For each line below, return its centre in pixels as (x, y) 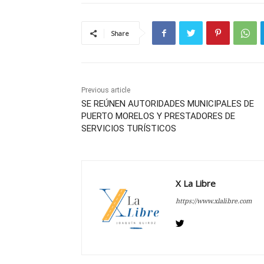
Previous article (106, 90)
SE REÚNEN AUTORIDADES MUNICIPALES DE (168, 104)
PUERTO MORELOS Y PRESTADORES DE (158, 116)
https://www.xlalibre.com (214, 201)
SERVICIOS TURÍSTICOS (129, 129)
